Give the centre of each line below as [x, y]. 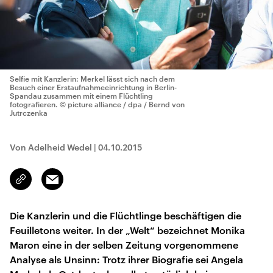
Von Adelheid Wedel [51, 147]
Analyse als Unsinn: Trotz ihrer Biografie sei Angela [126, 259]
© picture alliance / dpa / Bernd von [122, 104]
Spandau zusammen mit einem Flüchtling [81, 96]
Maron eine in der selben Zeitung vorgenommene [124, 245]
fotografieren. [34, 104]
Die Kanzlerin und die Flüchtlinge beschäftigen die [126, 215]
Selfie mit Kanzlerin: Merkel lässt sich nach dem [92, 79]
